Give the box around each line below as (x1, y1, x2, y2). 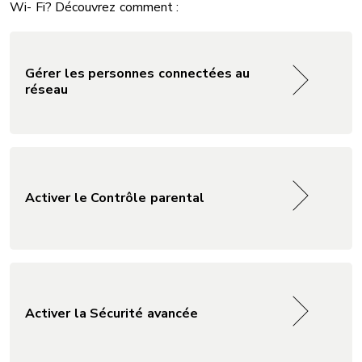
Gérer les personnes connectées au (25, 65, 250, 83)
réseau (25, 81, 69, 99)
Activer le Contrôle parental (25, 189, 204, 208)
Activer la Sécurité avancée (25, 305, 198, 323)
